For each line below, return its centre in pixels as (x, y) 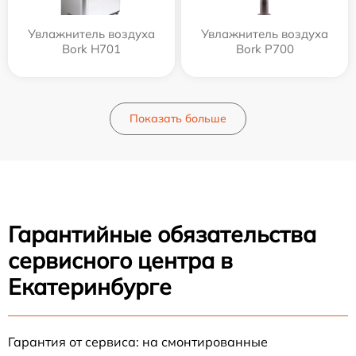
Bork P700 (265, 49)
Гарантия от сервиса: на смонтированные (138, 342)
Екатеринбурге (90, 286)
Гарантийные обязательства (162, 234)
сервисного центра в (120, 260)
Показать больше (178, 118)
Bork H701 (91, 49)
